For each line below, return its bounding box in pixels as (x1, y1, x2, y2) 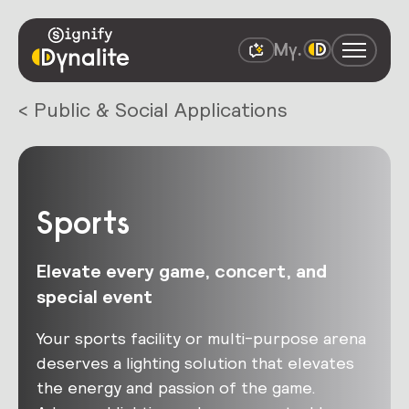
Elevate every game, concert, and (37, 259, 327, 284)
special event (37, 285, 152, 309)
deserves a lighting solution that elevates (37, 352, 354, 374)
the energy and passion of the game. (37, 377, 316, 399)
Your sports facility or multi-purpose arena (37, 328, 366, 350)
